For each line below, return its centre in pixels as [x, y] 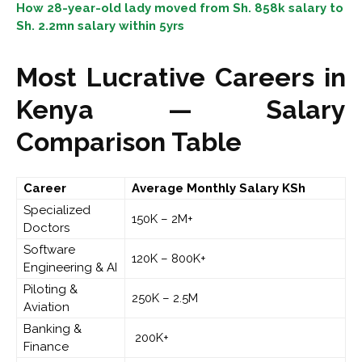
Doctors [46, 228]
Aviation [46, 307]
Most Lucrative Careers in [181, 78]
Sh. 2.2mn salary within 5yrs [100, 26]
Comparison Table [129, 142]
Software [49, 250]
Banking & [53, 329]
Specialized [57, 210]
